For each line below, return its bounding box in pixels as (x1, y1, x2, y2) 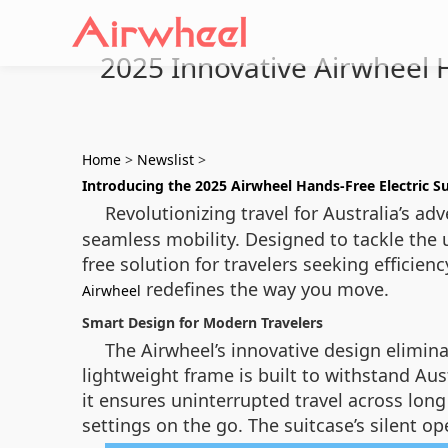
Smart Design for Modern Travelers (82, 313, 323, 332)
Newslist (137, 150, 194, 169)
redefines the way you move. (141, 277, 389, 301)
